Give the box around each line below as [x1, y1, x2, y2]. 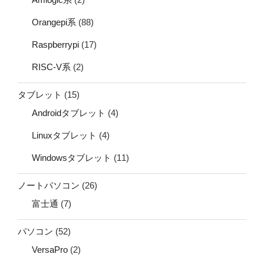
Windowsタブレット [32, 153, 111, 163]
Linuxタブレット [32, 130, 97, 141]
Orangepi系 [32, 17, 76, 28]
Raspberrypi [32, 39, 79, 50]
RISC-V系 [32, 62, 71, 72]
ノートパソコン [18, 180, 80, 190]
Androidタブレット [32, 108, 105, 118]
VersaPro [32, 245, 68, 255]
